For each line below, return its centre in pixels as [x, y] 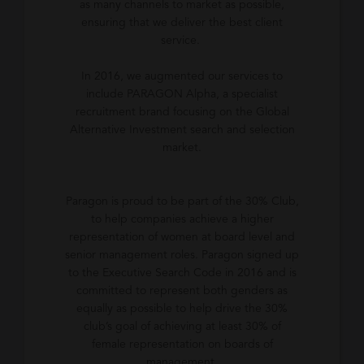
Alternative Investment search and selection [182, 130]
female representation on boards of [182, 344]
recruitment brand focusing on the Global [182, 112]
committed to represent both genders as [182, 291]
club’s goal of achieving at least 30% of [182, 327]
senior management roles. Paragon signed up [182, 255]
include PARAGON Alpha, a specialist [182, 94]
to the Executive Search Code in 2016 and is [182, 273]
